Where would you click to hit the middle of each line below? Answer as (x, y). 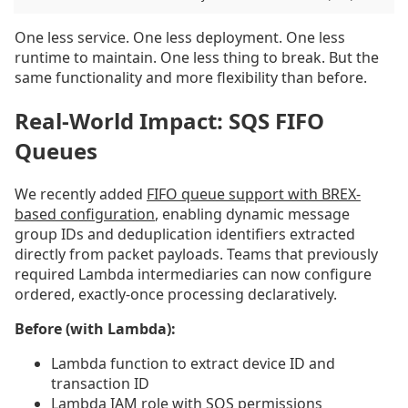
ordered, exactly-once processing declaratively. (176, 294)
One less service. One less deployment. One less (180, 38)
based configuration (85, 214)
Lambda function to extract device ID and (193, 363)
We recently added (81, 194)
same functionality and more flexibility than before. (191, 78)
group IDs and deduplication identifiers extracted (185, 234)
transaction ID (100, 383)
